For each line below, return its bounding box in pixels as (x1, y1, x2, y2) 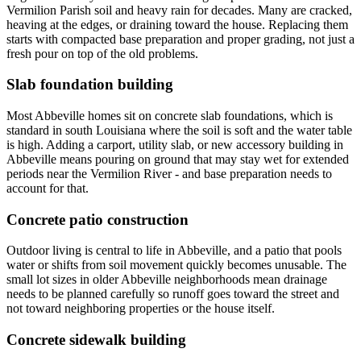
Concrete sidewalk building (6, 331, 186, 349)
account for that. (6, 181, 89, 196)
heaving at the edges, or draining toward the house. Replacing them (6, 17, 348, 31)
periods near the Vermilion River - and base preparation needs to (6, 167, 332, 181)
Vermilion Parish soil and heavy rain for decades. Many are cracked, (6, 2, 352, 17)
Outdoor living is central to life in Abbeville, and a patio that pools (6, 243, 342, 258)
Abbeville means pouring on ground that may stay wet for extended (6, 152, 349, 167)
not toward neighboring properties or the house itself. (6, 301, 275, 316)
